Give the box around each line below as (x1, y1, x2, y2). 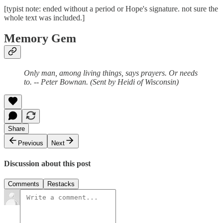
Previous (18, 139, 43, 147)
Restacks (47, 180, 75, 188)
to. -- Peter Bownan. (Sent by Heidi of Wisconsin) (24, 78, 179, 87)
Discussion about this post (4, 159, 91, 168)
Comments (8, 180, 39, 188)
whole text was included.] (4, 13, 85, 22)
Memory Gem (4, 32, 76, 45)
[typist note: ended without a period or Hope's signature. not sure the (4, 4, 218, 13)
